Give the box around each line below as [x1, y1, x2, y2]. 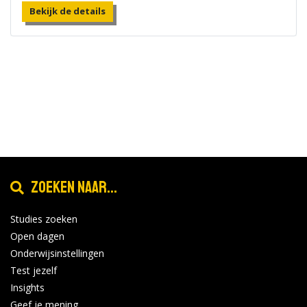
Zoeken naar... [31, 177, 117, 197]
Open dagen [10, 230, 64, 243]
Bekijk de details [29, 5, 106, 17]
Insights [10, 281, 45, 294]
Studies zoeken [10, 212, 77, 225]
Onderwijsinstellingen [10, 247, 104, 260]
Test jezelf [10, 264, 57, 277]
